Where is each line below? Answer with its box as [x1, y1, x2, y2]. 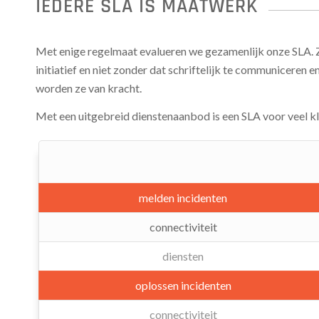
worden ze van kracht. [36, 80, 142, 95]
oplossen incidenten [135, 278, 231, 293]
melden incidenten [139, 191, 227, 205]
